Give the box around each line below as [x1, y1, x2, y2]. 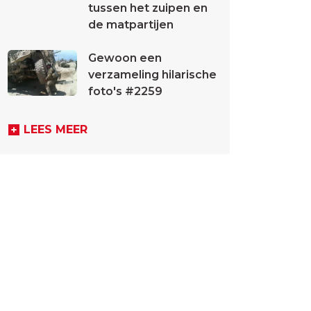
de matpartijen [88, 18, 174, 31]
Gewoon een [88, 51, 162, 65]
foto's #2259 [88, 85, 162, 98]
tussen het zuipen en [88, 1, 208, 15]
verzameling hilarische [88, 68, 217, 81]
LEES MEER [24, 123, 87, 136]
